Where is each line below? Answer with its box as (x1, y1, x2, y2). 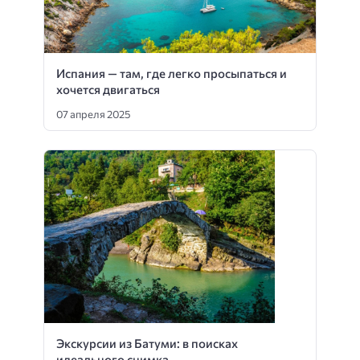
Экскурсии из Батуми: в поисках (56, 335, 238, 350)
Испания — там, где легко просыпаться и (56, 66, 287, 81)
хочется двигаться (56, 82, 160, 97)
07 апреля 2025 (56, 107, 130, 121)
